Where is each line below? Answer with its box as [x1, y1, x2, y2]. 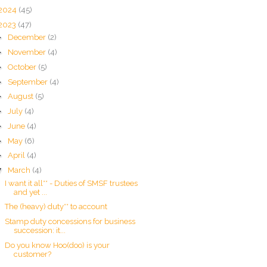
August [7, 92, 35, 101]
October [7, 62, 38, 72]
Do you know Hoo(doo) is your [5, 240, 110, 250]
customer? [14, 249, 52, 259]
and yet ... [14, 187, 48, 197]
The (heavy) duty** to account [5, 202, 108, 212]
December [7, 33, 48, 42]
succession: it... [14, 226, 66, 235]
